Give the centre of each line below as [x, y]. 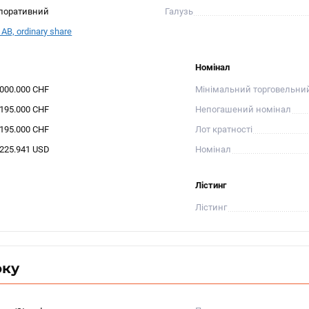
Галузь [179, 11]
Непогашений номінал [243, 109]
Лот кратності [224, 129]
